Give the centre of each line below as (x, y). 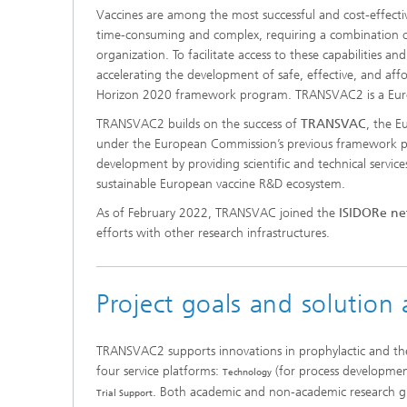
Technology (247, 372)
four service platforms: (159, 371)
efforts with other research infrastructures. (213, 233)
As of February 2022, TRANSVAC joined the (218, 213)
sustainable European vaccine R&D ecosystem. (221, 184)
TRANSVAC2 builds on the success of (199, 124)
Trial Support (124, 393)
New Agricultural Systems (164, 25)
